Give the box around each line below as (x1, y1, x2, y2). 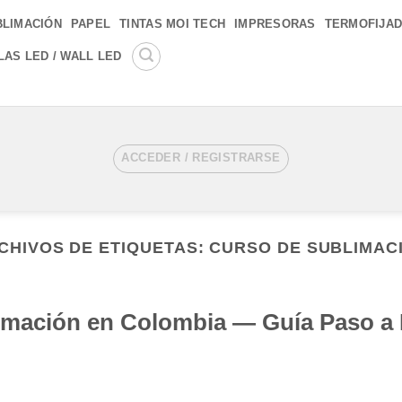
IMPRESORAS (234, 16, 316, 31)
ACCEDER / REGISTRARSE (121, 150, 281, 164)
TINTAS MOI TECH (119, 16, 226, 31)
